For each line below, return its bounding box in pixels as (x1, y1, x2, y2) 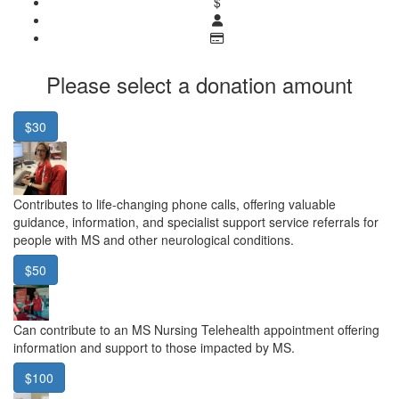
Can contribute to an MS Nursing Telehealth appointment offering (13, 320, 379, 338)
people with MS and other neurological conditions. (13, 230, 294, 248)
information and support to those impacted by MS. (13, 338, 295, 356)
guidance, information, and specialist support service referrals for (13, 212, 379, 231)
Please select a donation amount (46, 68, 353, 100)
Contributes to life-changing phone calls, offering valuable (13, 194, 336, 213)
